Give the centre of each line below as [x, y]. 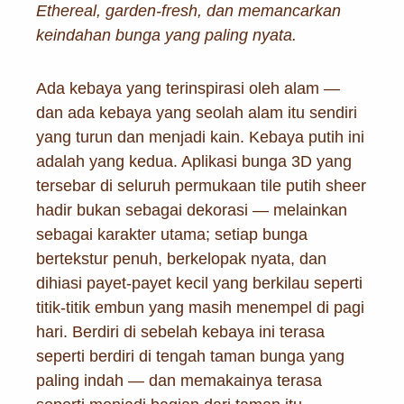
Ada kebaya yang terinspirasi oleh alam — [188, 88]
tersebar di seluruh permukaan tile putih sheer [201, 185]
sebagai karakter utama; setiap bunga [171, 234]
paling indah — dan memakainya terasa [179, 380]
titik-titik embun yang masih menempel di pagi [200, 307]
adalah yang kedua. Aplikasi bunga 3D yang [193, 161]
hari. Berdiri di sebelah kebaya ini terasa [180, 331]
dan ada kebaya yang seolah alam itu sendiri [196, 112]
